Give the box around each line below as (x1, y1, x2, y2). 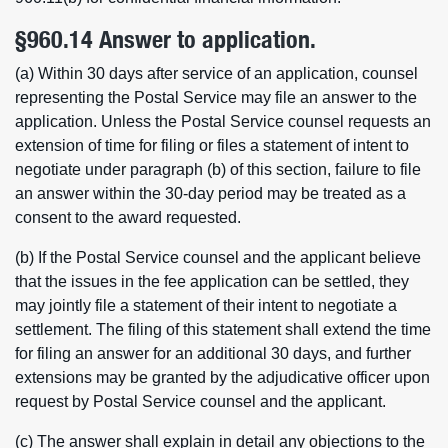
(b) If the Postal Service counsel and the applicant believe (15, 249, 421, 266)
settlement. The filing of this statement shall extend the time (15, 321, 431, 338)
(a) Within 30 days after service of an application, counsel (15, 65, 418, 82)
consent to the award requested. (15, 209, 241, 226)
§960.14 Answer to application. (15, 25, 316, 54)
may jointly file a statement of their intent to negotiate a (15, 297, 397, 314)
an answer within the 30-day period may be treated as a (15, 185, 406, 202)
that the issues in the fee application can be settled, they (15, 273, 409, 290)
